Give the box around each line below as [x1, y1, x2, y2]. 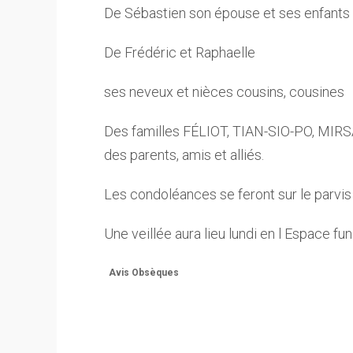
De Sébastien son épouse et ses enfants [104, 5, 350, 21]
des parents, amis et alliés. [104, 147, 264, 163]
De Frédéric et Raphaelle [104, 44, 255, 61]
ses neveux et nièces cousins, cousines [104, 84, 344, 100]
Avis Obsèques [109, 267, 179, 278]
